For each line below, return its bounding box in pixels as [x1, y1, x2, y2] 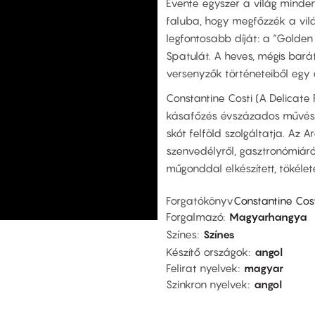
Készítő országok [166, 245, 248, 258]
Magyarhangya [229, 210, 307, 223]
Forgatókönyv [166, 193, 233, 207]
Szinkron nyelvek [166, 277, 247, 290]
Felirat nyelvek [166, 261, 238, 274]
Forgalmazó [166, 210, 223, 223]
